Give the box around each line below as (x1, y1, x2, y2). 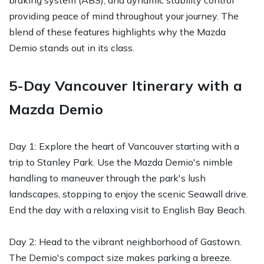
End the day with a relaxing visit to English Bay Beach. (9, 203, 246, 216)
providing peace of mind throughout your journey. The (9, 9, 239, 22)
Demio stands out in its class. (9, 41, 134, 54)
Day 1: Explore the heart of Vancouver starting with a (9, 140, 239, 152)
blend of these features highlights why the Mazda (9, 25, 226, 38)
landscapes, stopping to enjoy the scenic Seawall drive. (9, 187, 248, 200)
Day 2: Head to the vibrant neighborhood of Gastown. (9, 235, 242, 247)
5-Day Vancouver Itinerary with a (9, 76, 242, 94)
